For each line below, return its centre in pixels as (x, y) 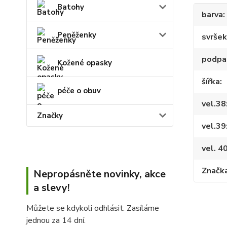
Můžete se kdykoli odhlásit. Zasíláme (93, 208)
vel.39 (214, 126)
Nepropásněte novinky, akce (100, 174)
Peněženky (77, 35)
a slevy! (52, 187)
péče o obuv (79, 90)
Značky (50, 115)
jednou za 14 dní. (56, 220)
